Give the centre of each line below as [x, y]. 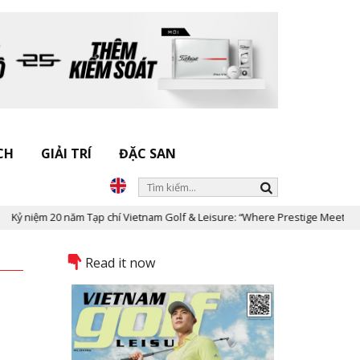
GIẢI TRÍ [66, 153]
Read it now [120, 263]
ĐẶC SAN [147, 153]
